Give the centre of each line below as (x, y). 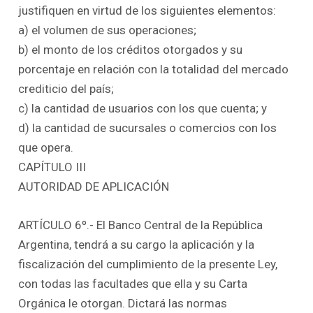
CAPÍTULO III (52, 167)
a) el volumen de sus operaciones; (108, 30)
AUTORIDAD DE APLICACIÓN (94, 187)
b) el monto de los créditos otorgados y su (131, 50)
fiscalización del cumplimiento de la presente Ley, (148, 264)
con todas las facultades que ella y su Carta (133, 284)
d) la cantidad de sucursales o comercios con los (148, 128)
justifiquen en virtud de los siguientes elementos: (147, 11)
